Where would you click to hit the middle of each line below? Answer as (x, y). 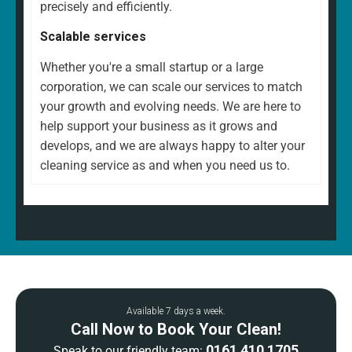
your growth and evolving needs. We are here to (170, 106)
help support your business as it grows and (159, 126)
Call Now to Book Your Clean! (176, 329)
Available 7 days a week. (176, 311)
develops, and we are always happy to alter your (172, 145)
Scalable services (93, 36)
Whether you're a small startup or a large (152, 67)
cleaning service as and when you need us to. (165, 165)
